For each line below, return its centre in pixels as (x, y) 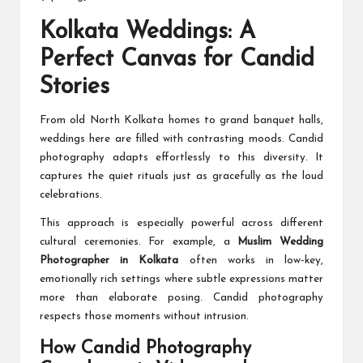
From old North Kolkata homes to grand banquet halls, (181, 121)
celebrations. (71, 195)
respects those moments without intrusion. (144, 317)
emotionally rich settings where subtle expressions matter (181, 280)
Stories (75, 88)
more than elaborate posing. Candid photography (181, 298)
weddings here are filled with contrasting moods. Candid (181, 139)
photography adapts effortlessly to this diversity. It (181, 158)
